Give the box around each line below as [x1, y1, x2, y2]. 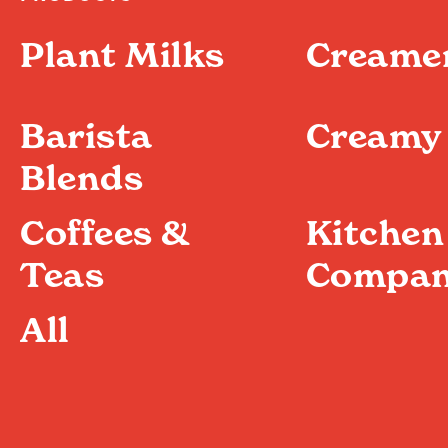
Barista [20, 114, 152, 157]
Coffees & [20, 211, 190, 254]
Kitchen [305, 211, 444, 254]
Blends [20, 156, 143, 199]
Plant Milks [20, 33, 225, 76]
